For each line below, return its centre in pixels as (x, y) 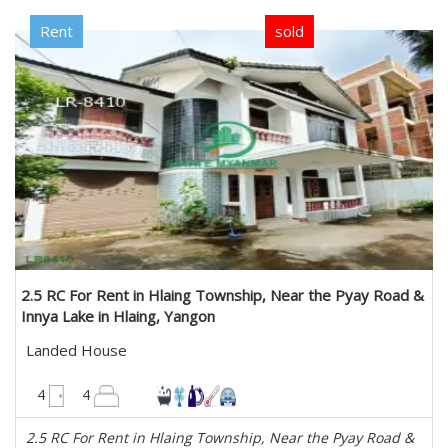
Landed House (76, 350)
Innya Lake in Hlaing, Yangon (118, 316)
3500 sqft (388, 381)
